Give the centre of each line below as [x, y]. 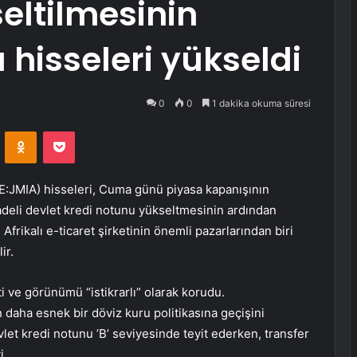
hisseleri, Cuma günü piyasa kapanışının [155, 190]
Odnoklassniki [70, 131]
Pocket [91, 131]
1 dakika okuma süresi [260, 103]
